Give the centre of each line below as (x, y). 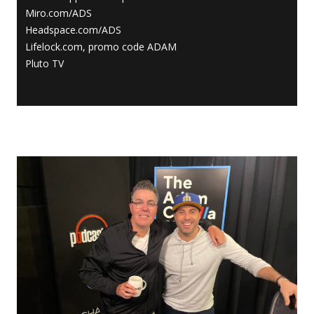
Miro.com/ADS (59, 13)
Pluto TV (45, 63)
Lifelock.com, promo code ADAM (101, 46)
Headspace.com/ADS (73, 29)
